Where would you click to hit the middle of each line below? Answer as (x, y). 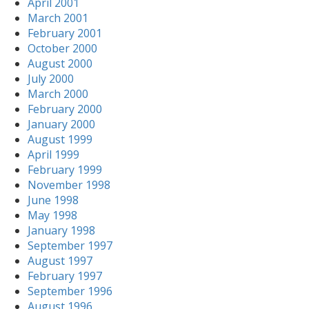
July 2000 (51, 79)
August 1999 (60, 139)
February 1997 (65, 276)
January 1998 (61, 230)
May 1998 (52, 215)
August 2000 (60, 63)
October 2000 (62, 48)
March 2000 (58, 94)
